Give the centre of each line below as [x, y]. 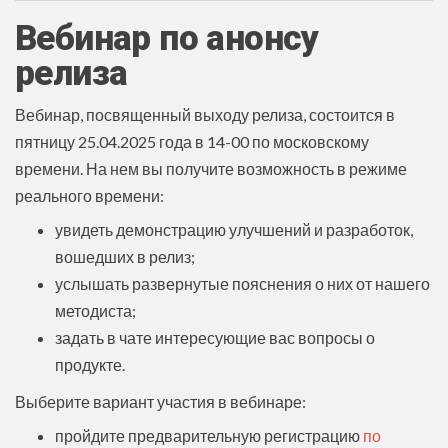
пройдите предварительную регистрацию [209, 435]
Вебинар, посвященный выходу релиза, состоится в [205, 114]
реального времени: [89, 195]
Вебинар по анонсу [167, 38]
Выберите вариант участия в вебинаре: [160, 401]
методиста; [95, 310]
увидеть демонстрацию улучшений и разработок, [234, 229]
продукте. [90, 364]
